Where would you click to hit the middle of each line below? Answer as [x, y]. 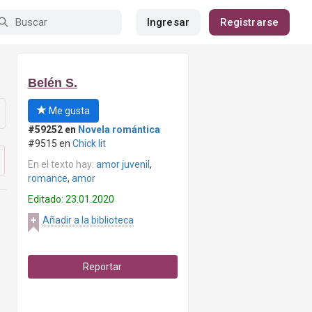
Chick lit [89, 143]
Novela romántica [119, 130]
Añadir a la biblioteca [88, 220]
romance [47, 178]
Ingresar [168, 22]
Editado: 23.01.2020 [71, 199]
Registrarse [249, 22]
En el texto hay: [62, 164]
